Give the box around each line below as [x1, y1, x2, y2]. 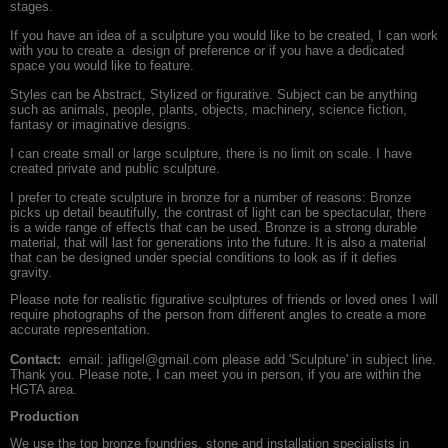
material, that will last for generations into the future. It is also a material [10, 235, 426, 250]
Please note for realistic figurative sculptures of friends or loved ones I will [10, 292, 438, 307]
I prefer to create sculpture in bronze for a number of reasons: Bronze [10, 190, 411, 205]
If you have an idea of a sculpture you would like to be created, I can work [10, 28, 438, 43]
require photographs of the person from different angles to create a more [10, 307, 426, 322]
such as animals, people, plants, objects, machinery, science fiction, [10, 102, 407, 117]
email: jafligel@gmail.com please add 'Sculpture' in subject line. [65, 352, 436, 367]
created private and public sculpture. [10, 161, 220, 176]
